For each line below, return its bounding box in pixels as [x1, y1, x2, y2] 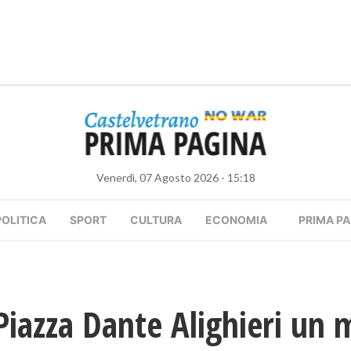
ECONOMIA [205, 213, 267, 226]
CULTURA [130, 213, 182, 226]
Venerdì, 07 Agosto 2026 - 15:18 [96, 171, 255, 184]
